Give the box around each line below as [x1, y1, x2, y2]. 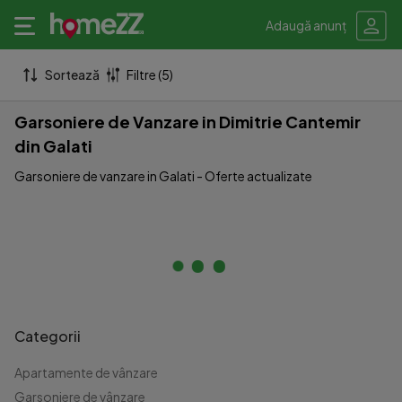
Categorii [14, 327, 81, 345]
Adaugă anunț [266, 17, 346, 33]
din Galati [14, 135, 92, 156]
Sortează [45, 66, 100, 83]
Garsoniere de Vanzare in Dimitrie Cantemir [14, 111, 361, 132]
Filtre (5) [127, 66, 174, 83]
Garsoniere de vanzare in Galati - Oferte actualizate [14, 168, 312, 184]
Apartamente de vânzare [14, 364, 158, 380]
